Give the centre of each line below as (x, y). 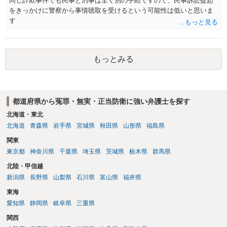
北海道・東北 (25, 115)
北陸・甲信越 (25, 166)
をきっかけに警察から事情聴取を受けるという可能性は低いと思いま (111, 10)
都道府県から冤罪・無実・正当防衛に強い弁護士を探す (101, 101)
